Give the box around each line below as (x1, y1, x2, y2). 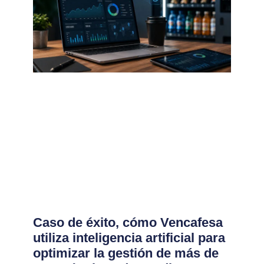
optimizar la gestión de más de (32, 245, 219, 260)
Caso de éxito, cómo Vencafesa (32, 214, 223, 230)
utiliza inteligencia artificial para (32, 230, 225, 245)
